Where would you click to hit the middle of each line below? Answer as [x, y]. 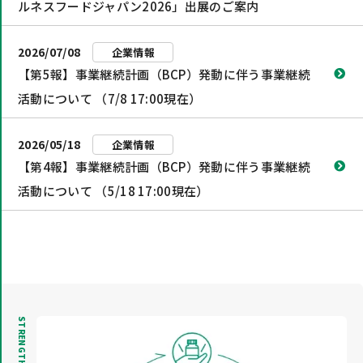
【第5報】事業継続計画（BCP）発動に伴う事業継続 [164, 74]
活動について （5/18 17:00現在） [113, 191]
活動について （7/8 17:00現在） [110, 98]
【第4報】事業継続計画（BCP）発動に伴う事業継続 [164, 167]
